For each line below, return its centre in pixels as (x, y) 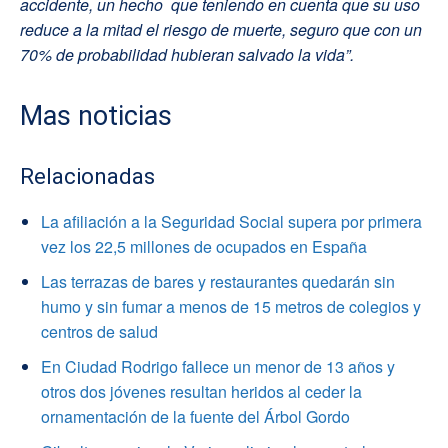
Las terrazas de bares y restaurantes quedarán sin (218, 281)
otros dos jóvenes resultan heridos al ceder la (201, 391)
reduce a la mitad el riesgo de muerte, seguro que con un (221, 29)
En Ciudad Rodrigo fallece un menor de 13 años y (218, 366)
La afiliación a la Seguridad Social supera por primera (231, 221)
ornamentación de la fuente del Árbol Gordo (195, 416)
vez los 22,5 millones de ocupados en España (204, 246)
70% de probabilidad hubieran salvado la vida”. (187, 54)
